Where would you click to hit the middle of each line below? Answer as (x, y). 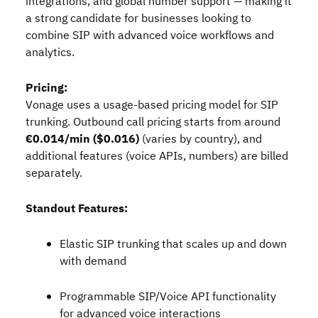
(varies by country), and (201, 139)
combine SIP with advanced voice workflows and (150, 35)
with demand (93, 261)
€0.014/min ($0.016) (82, 139)
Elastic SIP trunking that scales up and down (173, 244)
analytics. (50, 53)
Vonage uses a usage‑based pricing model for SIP (152, 105)
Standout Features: (77, 209)
